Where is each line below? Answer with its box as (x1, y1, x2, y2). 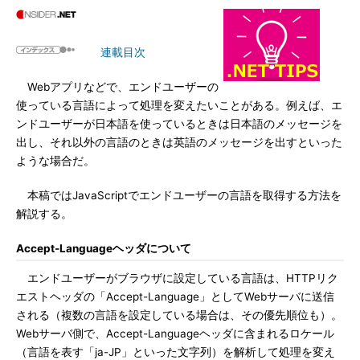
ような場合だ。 (16, 154, 95, 167)
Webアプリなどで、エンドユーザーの (16, 80, 219, 93)
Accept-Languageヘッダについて (16, 242, 191, 255)
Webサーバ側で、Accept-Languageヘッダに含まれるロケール (16, 327, 334, 340)
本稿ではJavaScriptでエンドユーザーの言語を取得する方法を (16, 189, 342, 202)
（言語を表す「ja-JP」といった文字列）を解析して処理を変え (16, 346, 335, 358)
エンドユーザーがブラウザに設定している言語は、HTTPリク (16, 272, 338, 284)
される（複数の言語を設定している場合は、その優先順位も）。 (16, 309, 342, 321)
